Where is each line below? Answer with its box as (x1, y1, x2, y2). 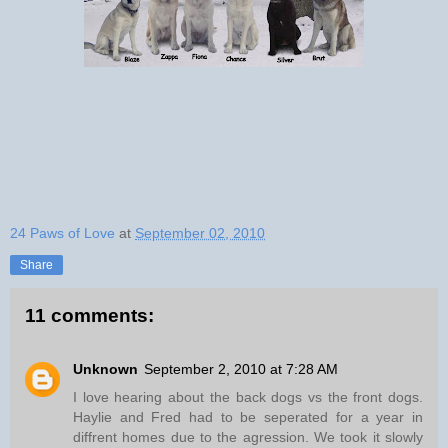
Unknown (73, 361, 138, 378)
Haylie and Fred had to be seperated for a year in (73, 409, 423, 426)
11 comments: (25, 305, 154, 327)
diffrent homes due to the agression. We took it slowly (73, 429, 423, 446)
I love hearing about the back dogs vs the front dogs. (73, 389, 423, 406)
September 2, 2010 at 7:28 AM (144, 361, 338, 378)
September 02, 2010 (135, 225, 265, 242)
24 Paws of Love (10, 225, 115, 242)
